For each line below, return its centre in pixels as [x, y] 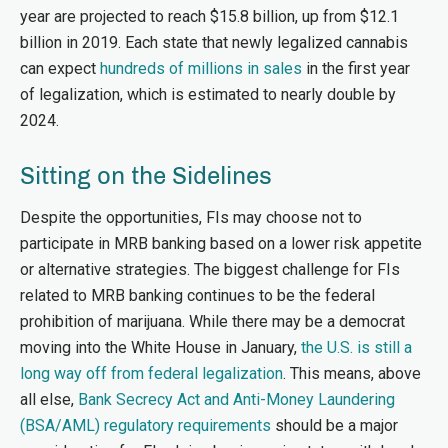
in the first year [356, 68]
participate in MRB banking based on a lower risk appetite [221, 243]
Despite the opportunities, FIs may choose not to [191, 217]
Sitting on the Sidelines [146, 175]
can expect [60, 68]
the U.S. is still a [356, 347]
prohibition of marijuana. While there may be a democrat [212, 321]
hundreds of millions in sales [201, 68]
